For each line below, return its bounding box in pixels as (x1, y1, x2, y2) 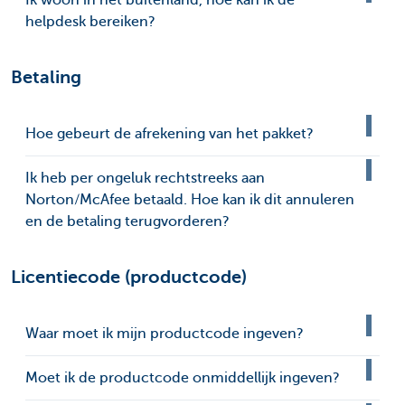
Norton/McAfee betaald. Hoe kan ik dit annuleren (25, 192, 354, 209)
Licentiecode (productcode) (11, 267, 247, 288)
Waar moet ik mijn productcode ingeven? (25, 325, 304, 343)
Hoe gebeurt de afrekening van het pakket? (25, 126, 314, 143)
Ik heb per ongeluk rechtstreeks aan (25, 170, 265, 187)
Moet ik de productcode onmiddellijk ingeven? (25, 370, 340, 387)
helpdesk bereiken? (25, 14, 155, 31)
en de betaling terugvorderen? (25, 213, 230, 231)
